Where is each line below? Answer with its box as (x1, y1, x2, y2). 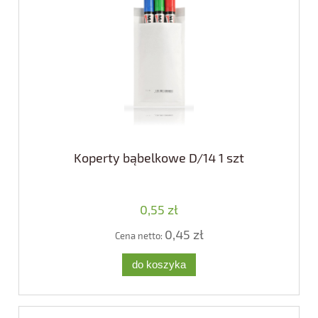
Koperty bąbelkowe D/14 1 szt (74, 150, 244, 166)
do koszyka (132, 258, 186, 270)
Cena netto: (114, 230, 165, 242)
